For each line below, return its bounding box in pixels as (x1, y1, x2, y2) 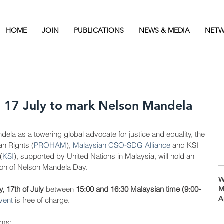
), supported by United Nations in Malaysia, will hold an (14, 151, 196, 161)
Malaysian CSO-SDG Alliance (73, 140, 170, 150)
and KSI (170, 140, 200, 150)
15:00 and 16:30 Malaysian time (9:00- (76, 184, 201, 194)
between (44, 184, 76, 194)
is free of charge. (13, 195, 72, 205)
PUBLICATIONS (74, 26, 124, 35)
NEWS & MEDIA (139, 26, 190, 35)
